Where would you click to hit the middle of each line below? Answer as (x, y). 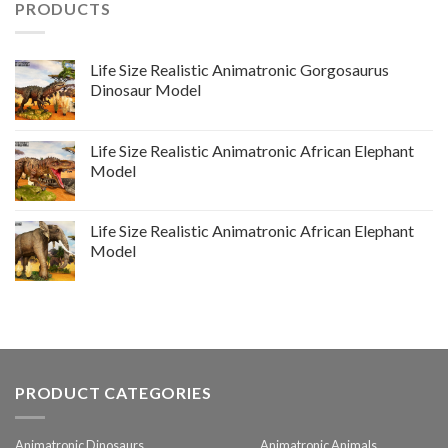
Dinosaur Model (145, 90)
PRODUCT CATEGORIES (113, 393)
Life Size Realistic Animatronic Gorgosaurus (239, 70)
